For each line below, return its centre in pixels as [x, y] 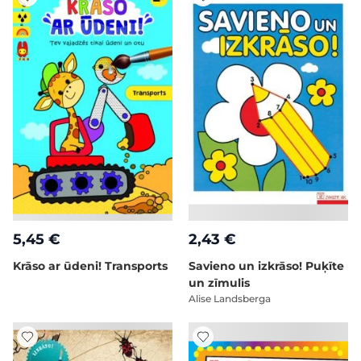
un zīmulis [219, 283]
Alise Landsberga [230, 299]
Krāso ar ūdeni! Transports [90, 266]
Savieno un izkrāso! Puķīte [266, 266]
